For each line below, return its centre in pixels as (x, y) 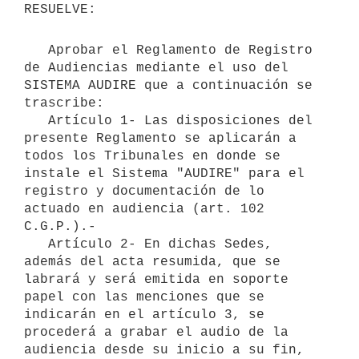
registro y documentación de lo (144, 191)
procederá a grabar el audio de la (156, 332)
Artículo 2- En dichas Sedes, (36, 244)
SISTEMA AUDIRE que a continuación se (168, 85)
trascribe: (64, 103)
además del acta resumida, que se (152, 262)
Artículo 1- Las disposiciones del (36, 121)
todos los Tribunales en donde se (152, 156)
